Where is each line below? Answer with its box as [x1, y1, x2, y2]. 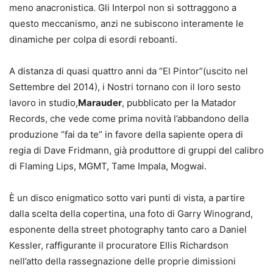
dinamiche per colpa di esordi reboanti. [9, 34, 177, 45]
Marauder [78, 97, 122, 108]
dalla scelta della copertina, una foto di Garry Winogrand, [9, 208, 253, 219]
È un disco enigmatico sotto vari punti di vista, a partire [9, 192, 245, 204]
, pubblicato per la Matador [122, 97, 236, 108]
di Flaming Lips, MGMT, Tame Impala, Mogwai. [9, 160, 207, 172]
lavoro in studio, [9, 97, 78, 108]
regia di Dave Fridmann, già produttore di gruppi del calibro [9, 144, 264, 156]
